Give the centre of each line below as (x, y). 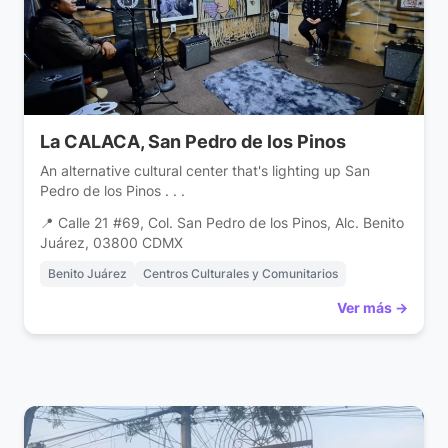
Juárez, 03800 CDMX (111, 243)
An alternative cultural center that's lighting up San (205, 171)
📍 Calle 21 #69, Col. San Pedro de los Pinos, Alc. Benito (222, 223)
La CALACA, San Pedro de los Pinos (193, 142)
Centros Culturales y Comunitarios (240, 274)
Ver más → (372, 308)
